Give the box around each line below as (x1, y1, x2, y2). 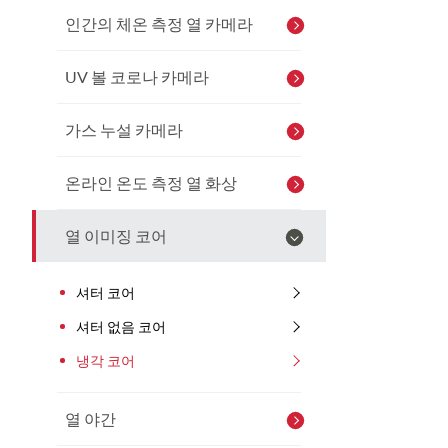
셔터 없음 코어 (75, 317, 166, 335)
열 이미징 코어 (64, 225, 167, 245)
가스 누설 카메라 (64, 119, 183, 139)
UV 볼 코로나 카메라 (64, 66, 209, 86)
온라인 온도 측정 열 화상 (64, 172, 237, 192)
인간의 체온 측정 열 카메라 (64, 13, 253, 33)
